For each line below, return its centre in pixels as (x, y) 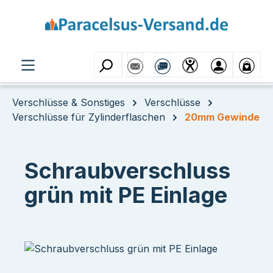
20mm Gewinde (222, 117)
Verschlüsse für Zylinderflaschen (89, 117)
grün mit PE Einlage (126, 195)
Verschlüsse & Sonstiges (69, 102)
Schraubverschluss (127, 171)
